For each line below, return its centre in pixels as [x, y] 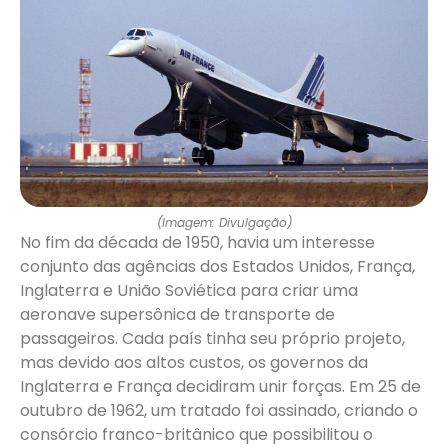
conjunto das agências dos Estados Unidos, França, [217, 267]
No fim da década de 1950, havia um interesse [197, 243]
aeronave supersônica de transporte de [177, 315]
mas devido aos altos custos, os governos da [194, 363]
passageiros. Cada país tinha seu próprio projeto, [212, 339]
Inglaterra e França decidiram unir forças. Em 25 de [220, 387]
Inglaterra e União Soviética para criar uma [189, 291]
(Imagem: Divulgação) [224, 223]
